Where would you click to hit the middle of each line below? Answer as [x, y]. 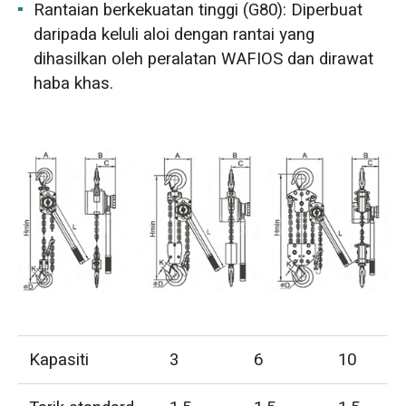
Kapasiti [59, 359]
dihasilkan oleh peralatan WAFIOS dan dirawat [204, 58]
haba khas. [74, 83]
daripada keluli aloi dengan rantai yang [174, 34]
